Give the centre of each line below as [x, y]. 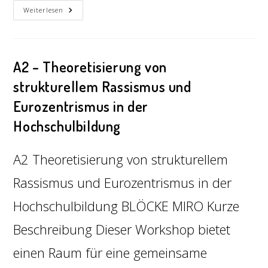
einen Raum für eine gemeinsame [110, 252]
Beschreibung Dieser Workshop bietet [122, 229]
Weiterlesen [44, 10]
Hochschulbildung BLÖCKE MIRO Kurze [127, 206]
